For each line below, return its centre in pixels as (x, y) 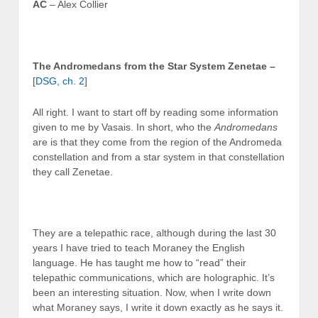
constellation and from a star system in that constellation (159, 157)
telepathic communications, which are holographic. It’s (154, 278)
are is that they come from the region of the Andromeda (157, 142)
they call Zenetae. (73, 171)
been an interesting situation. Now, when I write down (152, 293)
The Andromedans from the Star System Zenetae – (154, 66)
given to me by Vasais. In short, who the (124, 127)
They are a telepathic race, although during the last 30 (154, 233)
